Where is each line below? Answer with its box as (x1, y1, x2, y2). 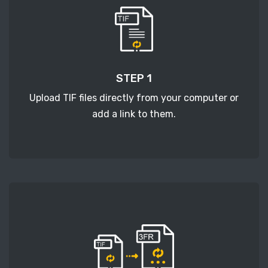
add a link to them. (92, 108, 176, 120)
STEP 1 (116, 72, 152, 85)
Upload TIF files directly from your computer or (29, 92, 239, 103)
